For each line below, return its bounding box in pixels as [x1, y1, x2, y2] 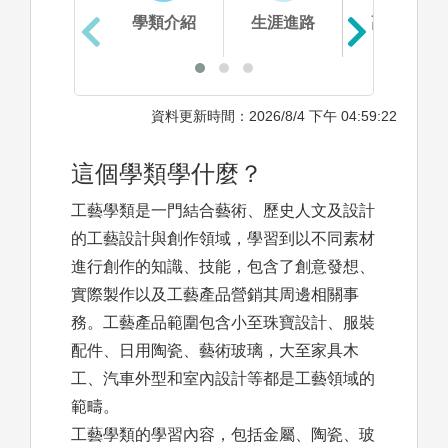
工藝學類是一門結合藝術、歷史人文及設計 [71, 202, 375, 220]
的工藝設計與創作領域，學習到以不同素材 [71, 230, 375, 248]
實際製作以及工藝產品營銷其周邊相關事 [71, 286, 359, 304]
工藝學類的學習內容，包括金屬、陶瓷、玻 [71, 426, 375, 444]
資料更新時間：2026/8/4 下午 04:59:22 [151, 108, 397, 125]
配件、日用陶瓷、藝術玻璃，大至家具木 [71, 342, 359, 360]
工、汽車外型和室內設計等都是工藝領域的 [71, 370, 375, 388]
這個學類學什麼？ [71, 160, 263, 188]
